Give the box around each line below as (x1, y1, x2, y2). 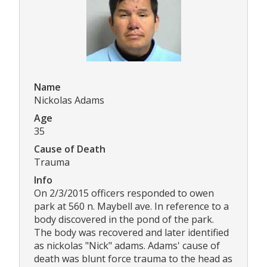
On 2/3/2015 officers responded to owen (34, 187, 214, 200)
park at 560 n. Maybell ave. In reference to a (34, 200, 229, 213)
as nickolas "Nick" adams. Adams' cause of (34, 239, 220, 253)
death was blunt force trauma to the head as (34, 252, 232, 266)
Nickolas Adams (34, 94, 104, 107)
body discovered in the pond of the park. (34, 213, 214, 226)
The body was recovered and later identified (34, 226, 229, 240)
